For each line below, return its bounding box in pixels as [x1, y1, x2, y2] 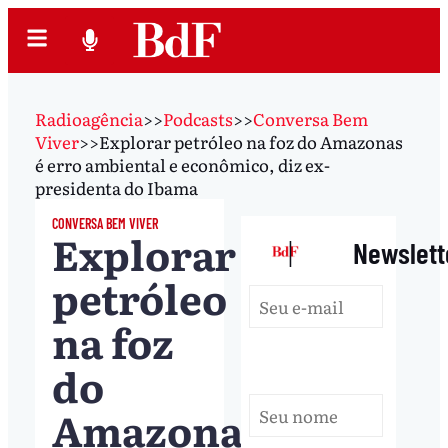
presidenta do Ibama [34, 174, 198, 200]
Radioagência [34, 105, 143, 131]
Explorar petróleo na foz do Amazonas [98, 128, 403, 154]
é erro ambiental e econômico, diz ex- [34, 151, 330, 177]
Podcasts [162, 105, 233, 131]
